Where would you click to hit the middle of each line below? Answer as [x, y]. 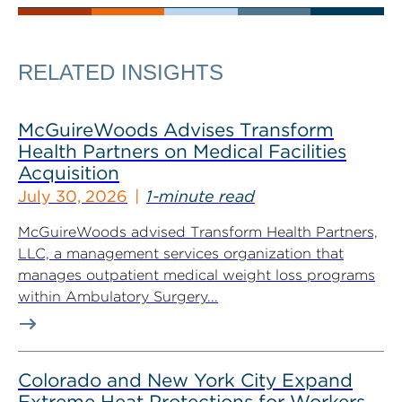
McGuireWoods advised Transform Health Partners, [198, 232]
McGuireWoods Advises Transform [176, 130]
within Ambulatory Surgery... [118, 297]
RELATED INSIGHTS [121, 72]
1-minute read [201, 196]
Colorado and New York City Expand [185, 380]
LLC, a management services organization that [181, 253]
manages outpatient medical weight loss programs [197, 275]
